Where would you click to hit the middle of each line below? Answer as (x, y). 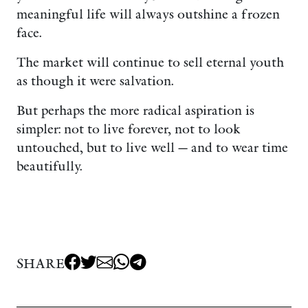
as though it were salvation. (95, 81)
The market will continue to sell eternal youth (150, 63)
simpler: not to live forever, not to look (129, 129)
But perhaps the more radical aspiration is (135, 111)
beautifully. (49, 166)
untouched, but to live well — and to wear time (152, 148)
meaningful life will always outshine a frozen (148, 14)
